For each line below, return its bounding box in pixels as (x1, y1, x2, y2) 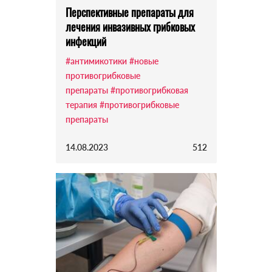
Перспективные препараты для (65, 4, 194, 21)
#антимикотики (65, 56, 127, 67)
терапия (65, 100, 97, 110)
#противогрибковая (110, 85, 188, 96)
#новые (129, 56, 158, 67)
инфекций (65, 33, 106, 50)
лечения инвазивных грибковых (65, 19, 195, 35)
